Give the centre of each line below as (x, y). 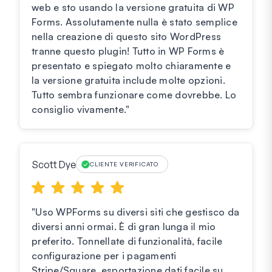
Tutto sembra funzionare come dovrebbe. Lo (134, 95)
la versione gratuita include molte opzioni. (128, 80)
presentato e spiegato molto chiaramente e (131, 66)
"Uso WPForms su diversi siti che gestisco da (135, 212)
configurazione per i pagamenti (104, 256)
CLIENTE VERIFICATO (124, 164)
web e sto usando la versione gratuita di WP (133, 8)
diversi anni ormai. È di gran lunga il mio (124, 227)
